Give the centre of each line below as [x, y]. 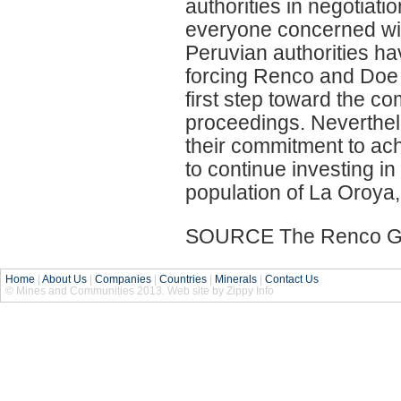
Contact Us [292, 279]
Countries [183, 279]
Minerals [236, 279]
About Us [64, 279]
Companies [123, 279]
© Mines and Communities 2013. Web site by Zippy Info [140, 290]
